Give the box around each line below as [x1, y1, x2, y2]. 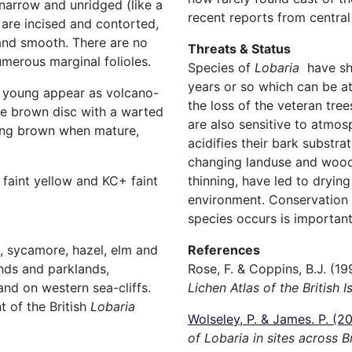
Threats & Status [188, 40, 291, 57]
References [188, 241, 260, 258]
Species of [188, 59, 255, 75]
